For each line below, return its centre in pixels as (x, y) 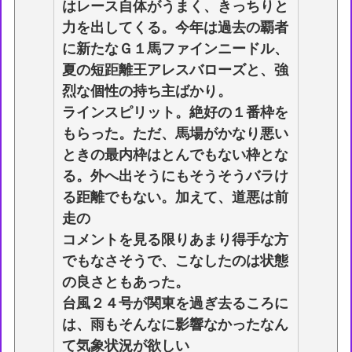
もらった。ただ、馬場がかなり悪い (176, 133)
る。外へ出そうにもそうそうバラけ (176, 176)
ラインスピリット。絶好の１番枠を (176, 112)
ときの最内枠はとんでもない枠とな (176, 154)
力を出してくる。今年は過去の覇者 (176, 27)
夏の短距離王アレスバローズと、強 (176, 70)
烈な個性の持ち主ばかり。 (147, 91)
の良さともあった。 (126, 282)
